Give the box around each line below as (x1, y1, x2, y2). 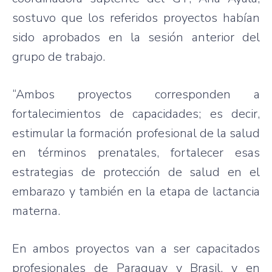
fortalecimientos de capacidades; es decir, (12, 105, 260, 122)
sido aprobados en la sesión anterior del (12, 29, 260, 46)
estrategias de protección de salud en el (12, 163, 260, 180)
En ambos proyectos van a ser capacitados (12, 240, 260, 257)
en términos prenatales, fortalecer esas (12, 144, 260, 161)
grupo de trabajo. (12, 48, 105, 65)
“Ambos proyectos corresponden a (12, 86, 260, 103)
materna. (12, 202, 60, 219)
